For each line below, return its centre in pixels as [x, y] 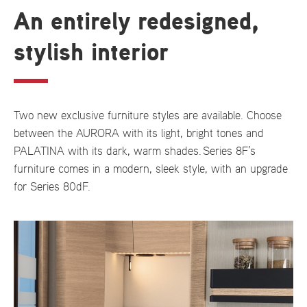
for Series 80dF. [52, 187]
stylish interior [91, 53]
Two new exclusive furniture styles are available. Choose [148, 115]
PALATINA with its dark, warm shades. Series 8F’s [135, 151]
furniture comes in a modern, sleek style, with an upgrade [151, 169]
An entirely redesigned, [136, 22]
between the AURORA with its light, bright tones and [139, 133]
